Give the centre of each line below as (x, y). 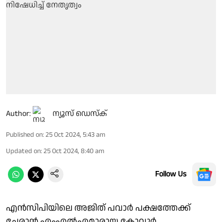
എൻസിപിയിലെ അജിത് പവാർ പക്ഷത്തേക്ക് (98, 208)
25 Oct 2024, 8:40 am (74, 151)
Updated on (23, 151)
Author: (18, 113)
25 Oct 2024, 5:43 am (75, 135)
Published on (24, 135)
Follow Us (171, 174)
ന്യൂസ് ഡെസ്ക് (80, 113)
